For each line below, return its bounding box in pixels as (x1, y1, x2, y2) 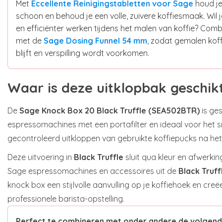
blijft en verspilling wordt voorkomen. (16, 48, 149, 58)
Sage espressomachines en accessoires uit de (7, 166, 178, 176)
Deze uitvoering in (7, 152, 74, 162)
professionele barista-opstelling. (7, 193, 124, 204)
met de (16, 35, 44, 46)
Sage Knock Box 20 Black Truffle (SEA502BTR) (19, 105, 200, 115)
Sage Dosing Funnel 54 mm (44, 35, 147, 46)
